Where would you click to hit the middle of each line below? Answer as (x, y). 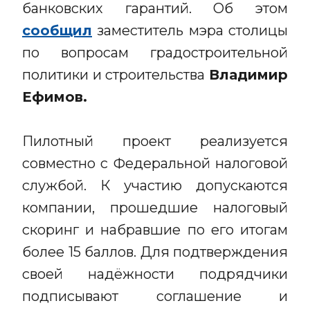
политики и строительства (116, 75)
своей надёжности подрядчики (155, 274)
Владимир (248, 75)
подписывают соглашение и (155, 296)
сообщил (57, 30)
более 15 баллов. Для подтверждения (155, 252)
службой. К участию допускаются (155, 185)
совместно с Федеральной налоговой (155, 163)
